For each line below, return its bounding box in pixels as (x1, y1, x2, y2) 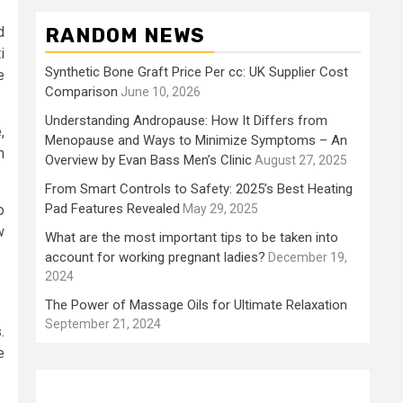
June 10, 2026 (121, 85, 201, 99)
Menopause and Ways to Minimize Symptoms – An (45, 132, 347, 148)
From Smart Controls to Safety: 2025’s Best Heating (45, 181, 353, 197)
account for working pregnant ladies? (45, 249, 265, 265)
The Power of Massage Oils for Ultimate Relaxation (45, 297, 347, 313)
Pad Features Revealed (45, 201, 180, 217)
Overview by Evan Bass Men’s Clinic (45, 152, 252, 168)
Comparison (45, 84, 118, 100)
